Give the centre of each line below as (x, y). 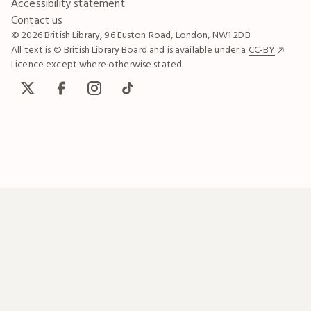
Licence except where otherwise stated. (98, 64)
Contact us (37, 20)
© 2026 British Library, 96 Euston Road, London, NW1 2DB (131, 35)
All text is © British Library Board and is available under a (130, 50)
